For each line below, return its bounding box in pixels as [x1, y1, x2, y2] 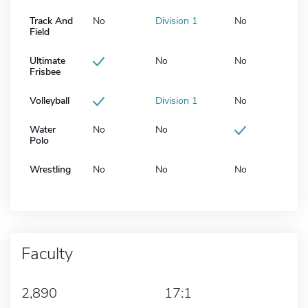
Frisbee [30, 65, 60, 79]
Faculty [21, 243, 73, 265]
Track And [30, 14, 73, 28]
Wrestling [30, 163, 71, 177]
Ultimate [30, 54, 65, 68]
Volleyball [30, 94, 69, 108]
